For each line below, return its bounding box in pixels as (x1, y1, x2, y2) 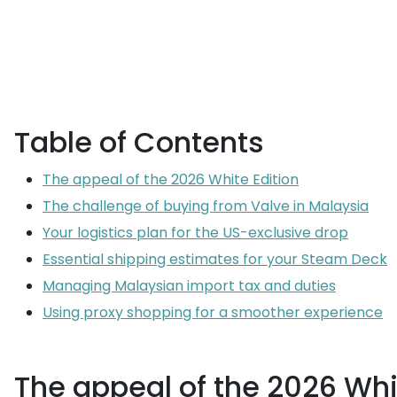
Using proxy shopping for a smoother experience (43, 302, 383, 323)
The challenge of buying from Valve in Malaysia (43, 196, 369, 216)
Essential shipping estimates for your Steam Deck (43, 249, 387, 269)
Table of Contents (14, 122, 264, 162)
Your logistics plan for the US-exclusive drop (43, 222, 348, 243)
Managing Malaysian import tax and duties (43, 276, 336, 296)
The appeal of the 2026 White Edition (43, 169, 299, 190)
